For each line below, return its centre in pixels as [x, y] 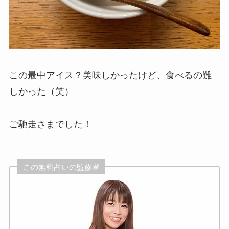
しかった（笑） [41, 91]
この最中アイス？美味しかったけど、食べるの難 [110, 75]
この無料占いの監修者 [61, 167]
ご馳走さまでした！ [50, 124]
